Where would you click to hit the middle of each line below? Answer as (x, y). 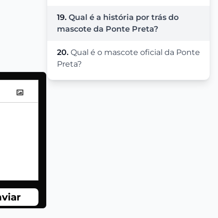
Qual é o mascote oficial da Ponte (135, 53)
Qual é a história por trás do (124, 18)
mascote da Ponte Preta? (108, 29)
